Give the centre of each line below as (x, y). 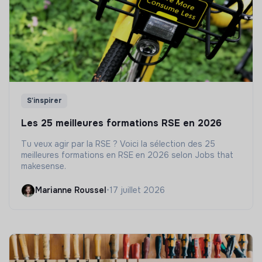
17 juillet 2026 (137, 190)
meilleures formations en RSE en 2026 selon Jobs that (127, 155)
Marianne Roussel (71, 190)
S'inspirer (44, 101)
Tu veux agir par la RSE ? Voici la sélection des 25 (118, 144)
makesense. (44, 166)
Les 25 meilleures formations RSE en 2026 (121, 123)
